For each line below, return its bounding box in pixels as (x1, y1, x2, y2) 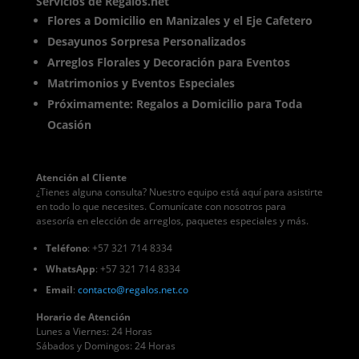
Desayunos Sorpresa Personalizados (46, 34, 246, 50)
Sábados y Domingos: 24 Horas (35, 339, 175, 353)
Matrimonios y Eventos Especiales (46, 75, 235, 91)
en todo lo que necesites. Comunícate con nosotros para (35, 200, 286, 214)
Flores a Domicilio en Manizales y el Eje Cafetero (46, 13, 313, 29)
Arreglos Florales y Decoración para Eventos (46, 54, 290, 71)
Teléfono (45, 241, 87, 256)
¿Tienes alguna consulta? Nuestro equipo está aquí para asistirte (35, 185, 323, 200)
